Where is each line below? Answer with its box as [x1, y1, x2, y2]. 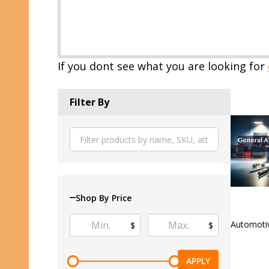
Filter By [70, 95, 109, 109]
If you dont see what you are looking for [58, 59, 268, 73]
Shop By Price [76, 192, 131, 204]
